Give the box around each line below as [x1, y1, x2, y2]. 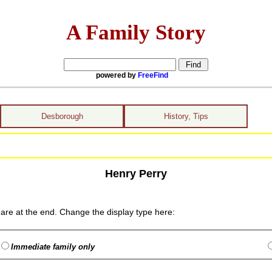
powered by [96, 70, 138, 80]
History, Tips [163, 112, 208, 121]
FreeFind [138, 70, 168, 80]
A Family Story [66, 20, 206, 44]
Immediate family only [11, 242, 95, 251]
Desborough [41, 112, 83, 121]
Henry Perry [104, 167, 167, 180]
